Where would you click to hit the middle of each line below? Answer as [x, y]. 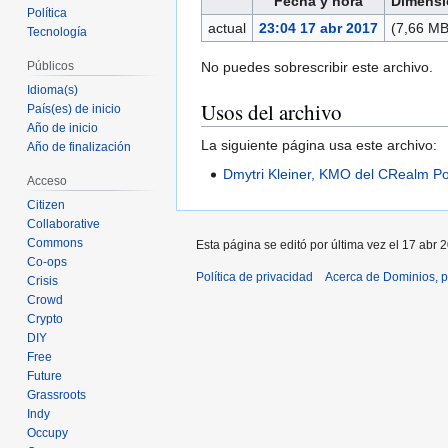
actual [226, 28]
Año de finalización [79, 147]
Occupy [48, 432]
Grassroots [57, 394]
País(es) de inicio [74, 109]
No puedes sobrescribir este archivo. [317, 67]
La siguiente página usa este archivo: [319, 145]
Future [45, 375]
